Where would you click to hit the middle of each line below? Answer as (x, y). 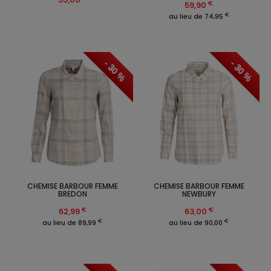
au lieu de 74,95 (197, 17)
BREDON (72, 194)
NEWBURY (199, 194)
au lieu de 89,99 (70, 223)
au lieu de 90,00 (197, 223)
